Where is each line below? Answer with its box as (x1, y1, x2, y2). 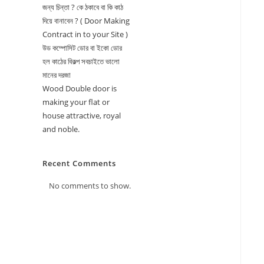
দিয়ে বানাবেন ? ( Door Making (42, 15, 130, 26)
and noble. (42, 124, 80, 134)
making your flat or (42, 97, 110, 107)
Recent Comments (42, 158, 116, 169)
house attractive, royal (42, 110, 121, 121)
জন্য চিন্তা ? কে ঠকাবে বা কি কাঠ (42, 2, 123, 12)
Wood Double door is (42, 83, 117, 94)
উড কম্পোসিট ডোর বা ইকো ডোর (42, 42, 122, 53)
